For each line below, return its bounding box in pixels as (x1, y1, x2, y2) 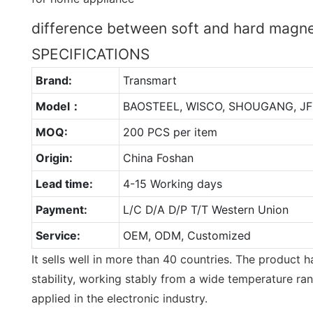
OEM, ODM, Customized (122, 228, 251, 242)
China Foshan (122, 150, 194, 165)
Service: (35, 228, 80, 242)
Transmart (122, 73, 177, 87)
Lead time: (35, 176, 93, 191)
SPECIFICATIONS (31, 45, 150, 63)
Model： (35, 99, 81, 113)
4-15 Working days (122, 176, 222, 191)
